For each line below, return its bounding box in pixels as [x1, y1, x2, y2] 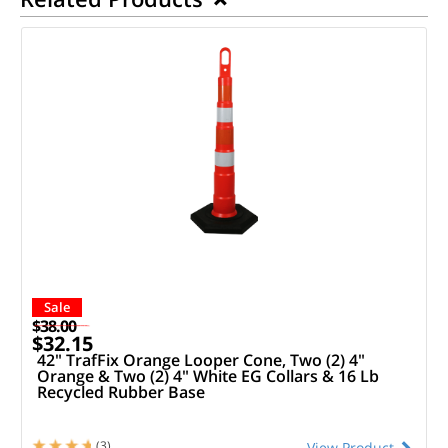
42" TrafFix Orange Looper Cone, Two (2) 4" [36, 348, 365, 371]
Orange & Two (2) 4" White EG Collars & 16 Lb [36, 364, 379, 387]
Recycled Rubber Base [36, 380, 205, 403]
